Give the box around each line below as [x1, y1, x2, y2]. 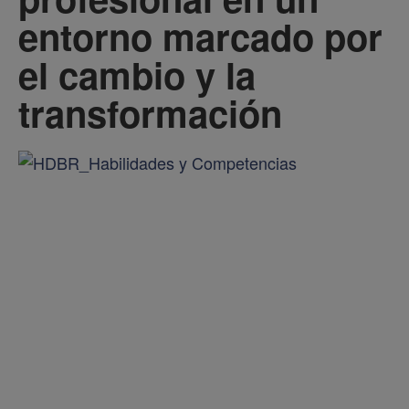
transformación [18, 87, 282, 140]
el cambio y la [18, 48, 256, 101]
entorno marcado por [18, 10, 383, 63]
